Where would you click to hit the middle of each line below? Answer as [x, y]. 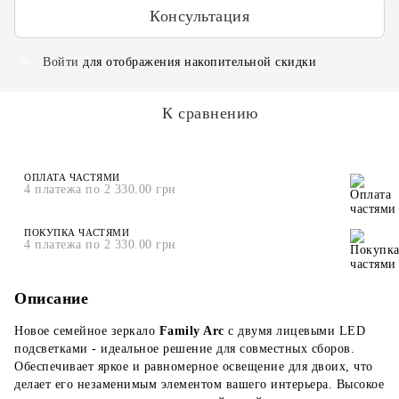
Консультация [199, 16]
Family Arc [191, 330]
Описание [51, 298]
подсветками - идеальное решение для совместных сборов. [184, 348]
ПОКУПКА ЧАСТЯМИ [77, 232]
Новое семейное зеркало [87, 330]
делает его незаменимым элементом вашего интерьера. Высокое [199, 384]
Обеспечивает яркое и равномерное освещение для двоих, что [194, 366]
